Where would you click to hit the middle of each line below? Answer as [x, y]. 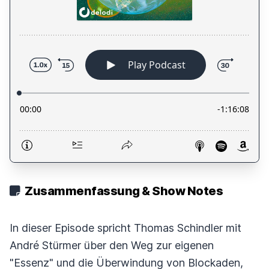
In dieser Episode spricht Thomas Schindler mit [125, 228]
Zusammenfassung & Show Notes [122, 191]
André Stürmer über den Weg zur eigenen [112, 245]
